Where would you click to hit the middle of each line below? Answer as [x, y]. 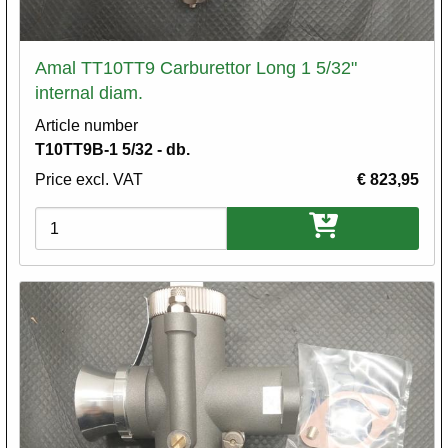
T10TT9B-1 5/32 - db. [112, 150]
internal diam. [89, 93]
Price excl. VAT [89, 180]
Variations [70, 219]
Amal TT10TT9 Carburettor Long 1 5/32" [196, 68]
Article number [86, 126]
